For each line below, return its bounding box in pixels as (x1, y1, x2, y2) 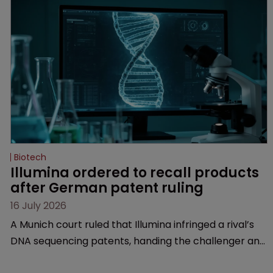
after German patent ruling (10, 178, 204, 197)
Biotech (14, 151, 46, 163)
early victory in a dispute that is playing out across (10, 250, 250, 264)
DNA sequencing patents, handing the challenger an (10, 233, 260, 248)
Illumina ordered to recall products (10, 163, 262, 182)
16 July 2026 (10, 198, 66, 213)
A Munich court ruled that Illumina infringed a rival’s (10, 217, 254, 232)
